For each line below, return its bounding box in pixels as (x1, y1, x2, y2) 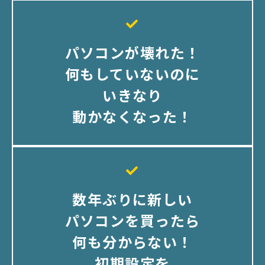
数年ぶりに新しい (72, 189, 193, 210)
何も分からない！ (72, 231, 193, 253)
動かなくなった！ (72, 106, 193, 127)
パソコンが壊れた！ (64, 42, 201, 63)
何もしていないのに (65, 63, 200, 85)
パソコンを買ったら (64, 210, 201, 231)
